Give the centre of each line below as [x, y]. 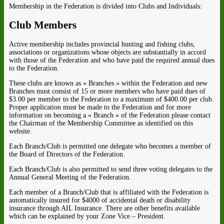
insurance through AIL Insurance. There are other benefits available [104, 208]
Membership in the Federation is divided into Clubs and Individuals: [105, 6]
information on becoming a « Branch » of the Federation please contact [110, 115]
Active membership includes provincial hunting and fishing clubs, [102, 44]
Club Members [43, 25]
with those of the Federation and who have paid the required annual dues [112, 60]
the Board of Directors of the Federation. [67, 154]
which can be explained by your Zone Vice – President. [87, 216]
